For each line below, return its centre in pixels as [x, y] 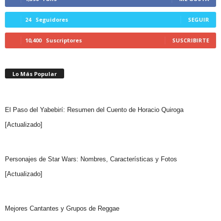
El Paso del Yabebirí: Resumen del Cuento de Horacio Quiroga [94, 110]
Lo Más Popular [35, 74]
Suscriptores [64, 40]
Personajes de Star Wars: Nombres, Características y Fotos [91, 159]
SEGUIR [199, 19]
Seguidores [52, 19]
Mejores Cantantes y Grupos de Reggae [62, 208]
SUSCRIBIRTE [191, 40]
